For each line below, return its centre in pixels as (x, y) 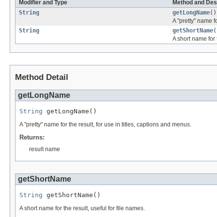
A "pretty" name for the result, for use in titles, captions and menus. (105, 125)
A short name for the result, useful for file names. (82, 209)
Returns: (32, 138)
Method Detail (42, 77)
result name (45, 149)
